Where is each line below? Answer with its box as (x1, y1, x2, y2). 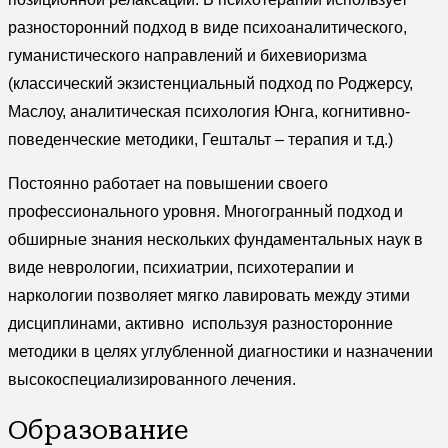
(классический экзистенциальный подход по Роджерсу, (8, 74, 413, 92)
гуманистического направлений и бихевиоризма (8, 46, 367, 64)
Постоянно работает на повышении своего (8, 174, 328, 192)
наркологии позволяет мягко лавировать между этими (8, 286, 410, 304)
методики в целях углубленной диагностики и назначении (8, 342, 433, 360)
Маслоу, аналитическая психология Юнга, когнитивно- (8, 102, 410, 120)
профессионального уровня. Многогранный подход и (8, 202, 403, 220)
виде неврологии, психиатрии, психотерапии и (8, 258, 354, 276)
